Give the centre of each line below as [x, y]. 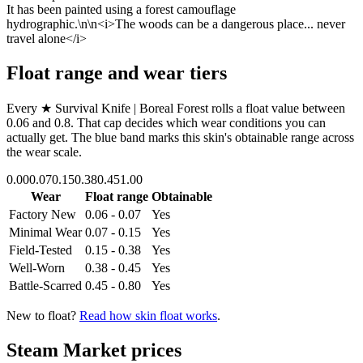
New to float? [41, 315]
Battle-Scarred [45, 285]
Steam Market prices [94, 350]
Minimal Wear [45, 232]
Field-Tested [41, 250]
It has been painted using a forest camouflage [121, 9]
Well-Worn [37, 267]
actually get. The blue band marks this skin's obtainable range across [180, 137]
